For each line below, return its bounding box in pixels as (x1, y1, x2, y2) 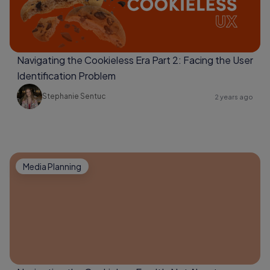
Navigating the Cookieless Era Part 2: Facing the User (17, 54, 253, 66)
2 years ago (215, 92, 253, 101)
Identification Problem (17, 69, 116, 82)
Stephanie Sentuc (42, 92, 106, 101)
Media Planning (23, 161, 81, 172)
